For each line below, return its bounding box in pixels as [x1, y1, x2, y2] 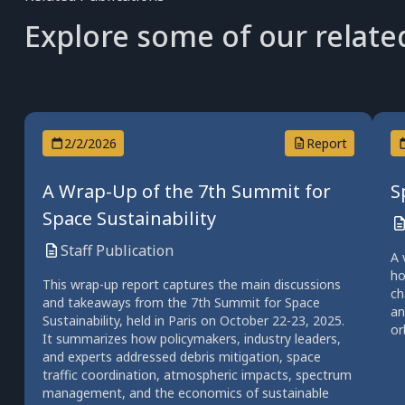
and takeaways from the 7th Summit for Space [42, 294, 320, 311]
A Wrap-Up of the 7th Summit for [42, 179, 331, 203]
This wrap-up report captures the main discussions [42, 276, 341, 293]
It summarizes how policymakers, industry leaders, [42, 330, 341, 347]
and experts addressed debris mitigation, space [42, 348, 321, 365]
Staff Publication [60, 240, 174, 260]
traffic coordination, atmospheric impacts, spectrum [42, 366, 352, 383]
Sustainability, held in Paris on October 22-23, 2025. [42, 312, 344, 329]
